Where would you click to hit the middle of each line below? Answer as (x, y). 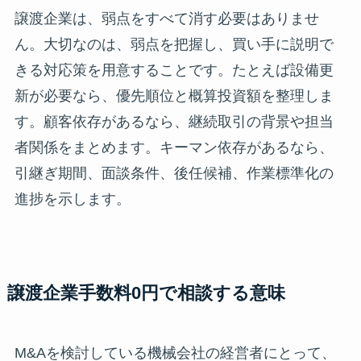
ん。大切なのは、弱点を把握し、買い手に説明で (174, 45)
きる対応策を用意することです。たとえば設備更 (174, 71)
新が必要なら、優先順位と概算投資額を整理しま (174, 96)
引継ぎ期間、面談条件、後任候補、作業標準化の (174, 174)
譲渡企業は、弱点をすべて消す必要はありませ (166, 19)
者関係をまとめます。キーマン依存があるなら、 (174, 148)
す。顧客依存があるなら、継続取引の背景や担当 (174, 122)
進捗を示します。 (72, 199)
